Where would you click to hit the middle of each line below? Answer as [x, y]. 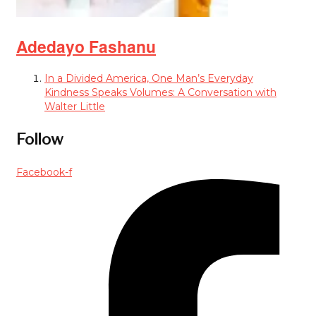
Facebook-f [44, 172]
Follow [40, 139]
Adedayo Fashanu [86, 46]
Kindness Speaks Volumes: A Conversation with [160, 93]
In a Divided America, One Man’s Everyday [149, 79]
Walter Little [75, 107]
